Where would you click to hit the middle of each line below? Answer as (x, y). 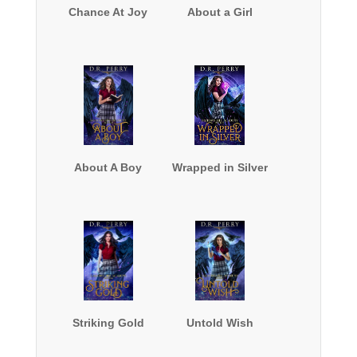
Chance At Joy (108, 12)
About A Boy (108, 167)
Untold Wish (220, 322)
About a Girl (220, 12)
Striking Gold (108, 322)
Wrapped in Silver (220, 167)
